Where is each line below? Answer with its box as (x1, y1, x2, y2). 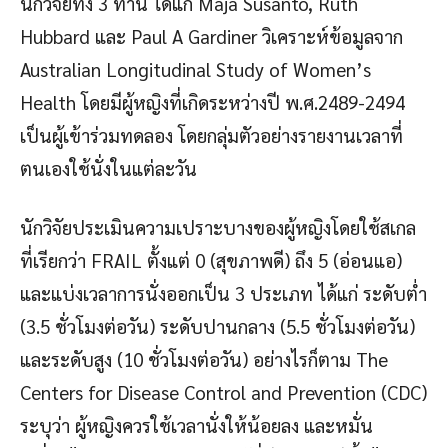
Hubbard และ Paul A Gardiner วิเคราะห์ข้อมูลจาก (20, 23, 408, 48)
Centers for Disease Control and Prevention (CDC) (20, 379, 427, 404)
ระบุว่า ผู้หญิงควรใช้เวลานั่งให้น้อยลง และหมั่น (20, 412, 373, 437)
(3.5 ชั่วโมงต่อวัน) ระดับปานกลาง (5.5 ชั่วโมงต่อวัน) (20, 313, 415, 338)
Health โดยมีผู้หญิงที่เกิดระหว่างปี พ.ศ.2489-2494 (20, 89, 405, 114)
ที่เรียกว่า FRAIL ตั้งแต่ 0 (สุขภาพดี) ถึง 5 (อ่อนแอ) (20, 247, 402, 272)
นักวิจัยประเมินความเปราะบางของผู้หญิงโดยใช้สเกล (20, 214, 416, 239)
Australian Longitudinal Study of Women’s (20, 56, 371, 81)
